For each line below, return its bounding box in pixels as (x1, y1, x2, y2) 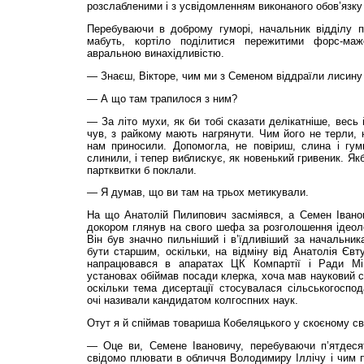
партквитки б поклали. (86, 163, 197, 176)
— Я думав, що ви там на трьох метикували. (86, 186, 309, 199)
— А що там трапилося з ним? (86, 92, 237, 105)
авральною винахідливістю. (86, 47, 224, 60)
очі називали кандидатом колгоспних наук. (86, 294, 298, 307)
